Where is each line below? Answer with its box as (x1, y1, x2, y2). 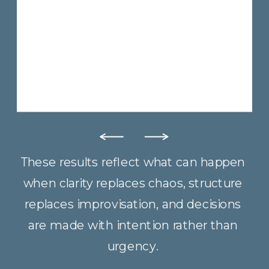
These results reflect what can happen (20, 154, 246, 170)
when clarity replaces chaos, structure (23, 175, 243, 191)
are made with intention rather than (28, 217, 238, 233)
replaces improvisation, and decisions (25, 196, 241, 212)
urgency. (107, 238, 159, 254)
